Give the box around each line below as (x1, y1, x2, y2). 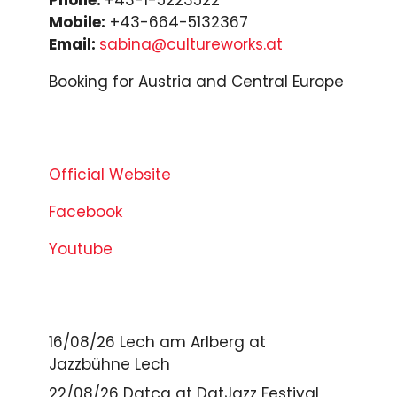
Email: (49, 33, 99, 55)
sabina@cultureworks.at (99, 33, 283, 55)
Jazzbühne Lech (49, 353, 170, 375)
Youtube (49, 237, 113, 260)
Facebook (49, 200, 122, 222)
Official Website (49, 163, 171, 185)
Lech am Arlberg (120, 331, 245, 353)
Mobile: (49, 11, 105, 33)
